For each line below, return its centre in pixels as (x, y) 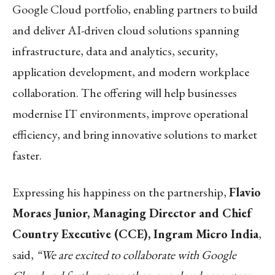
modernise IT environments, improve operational (130, 113)
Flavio (245, 192)
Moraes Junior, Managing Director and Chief (132, 213)
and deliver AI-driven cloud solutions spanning (126, 30)
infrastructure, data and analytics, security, (115, 51)
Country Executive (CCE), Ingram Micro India (135, 234)
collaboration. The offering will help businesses (125, 92)
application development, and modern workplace (131, 72)
